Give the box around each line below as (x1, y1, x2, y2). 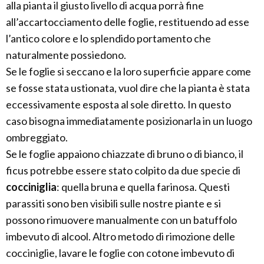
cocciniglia (6, 180, 57, 194)
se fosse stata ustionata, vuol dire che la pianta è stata (6, 81, 250, 95)
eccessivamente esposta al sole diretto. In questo (6, 98, 231, 111)
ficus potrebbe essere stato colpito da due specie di (6, 164, 240, 177)
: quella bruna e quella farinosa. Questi (57, 180, 230, 194)
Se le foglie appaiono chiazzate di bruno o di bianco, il (6, 147, 243, 161)
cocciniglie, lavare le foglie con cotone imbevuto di (6, 246, 235, 260)
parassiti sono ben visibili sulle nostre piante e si (6, 197, 221, 210)
